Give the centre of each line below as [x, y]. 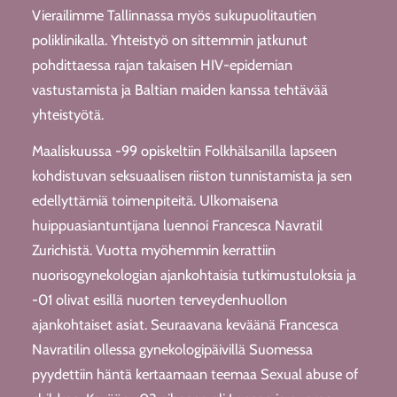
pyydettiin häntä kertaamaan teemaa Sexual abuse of [195, 374]
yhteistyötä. [67, 114]
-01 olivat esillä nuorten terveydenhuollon [159, 299]
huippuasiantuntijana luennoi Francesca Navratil [177, 225]
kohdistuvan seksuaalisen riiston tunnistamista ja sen [191, 175]
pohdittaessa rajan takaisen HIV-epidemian [162, 64]
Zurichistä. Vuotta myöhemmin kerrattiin [153, 249]
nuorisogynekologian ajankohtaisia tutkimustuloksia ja [194, 274]
